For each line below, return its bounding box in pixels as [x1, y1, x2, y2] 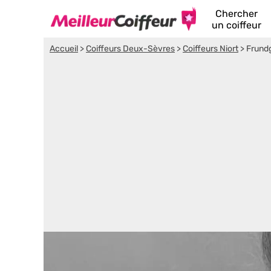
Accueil [50, 44, 78, 54]
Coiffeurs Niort [183, 44, 238, 54]
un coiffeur [212, 19, 261, 31]
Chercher [215, 8, 258, 19]
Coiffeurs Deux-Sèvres [86, 44, 175, 54]
